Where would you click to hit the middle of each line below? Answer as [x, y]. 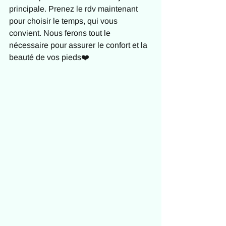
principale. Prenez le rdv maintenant [74, 9]
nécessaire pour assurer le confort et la [79, 45]
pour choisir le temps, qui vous [64, 21]
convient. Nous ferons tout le [61, 33]
